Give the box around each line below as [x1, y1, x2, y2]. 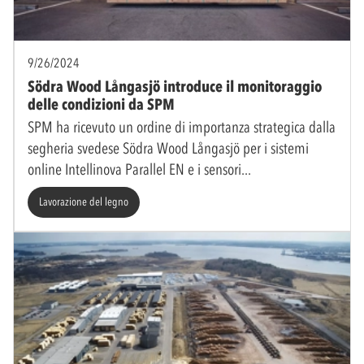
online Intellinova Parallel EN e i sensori [28, 159, 241, 179]
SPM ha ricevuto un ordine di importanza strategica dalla [28, 117, 336, 136]
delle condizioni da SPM [28, 94, 175, 114]
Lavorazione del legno [39, 194, 128, 209]
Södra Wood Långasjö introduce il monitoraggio [28, 76, 322, 96]
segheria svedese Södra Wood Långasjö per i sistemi [28, 138, 309, 158]
